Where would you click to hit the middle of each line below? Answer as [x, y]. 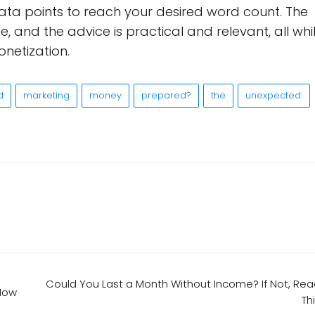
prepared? [166, 95]
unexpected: [274, 95]
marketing [46, 95]
